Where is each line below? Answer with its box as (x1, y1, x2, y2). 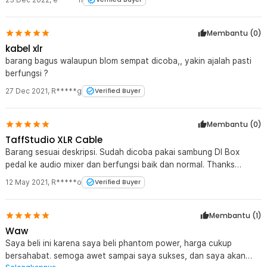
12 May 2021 (5, 177, 48, 187)
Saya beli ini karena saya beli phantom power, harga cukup (5, 238, 232, 248)
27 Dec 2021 (5, 86, 48, 95)
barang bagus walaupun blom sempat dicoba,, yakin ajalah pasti (5, 55, 252, 66)
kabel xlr (5, 42, 43, 55)
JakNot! (5, 172, 35, 182)
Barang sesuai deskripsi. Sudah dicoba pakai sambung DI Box (5, 147, 100, 157)
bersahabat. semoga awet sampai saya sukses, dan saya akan (5, 250, 246, 260)
